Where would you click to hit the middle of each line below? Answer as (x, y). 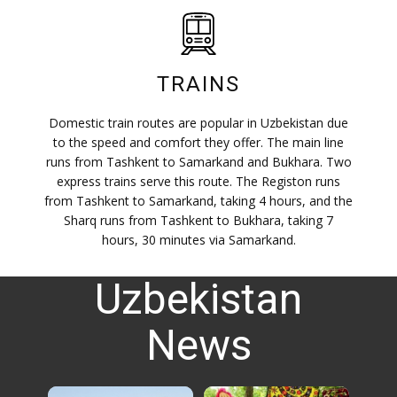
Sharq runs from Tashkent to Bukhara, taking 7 (198, 220)
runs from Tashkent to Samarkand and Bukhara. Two (198, 162)
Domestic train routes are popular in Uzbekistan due (198, 123)
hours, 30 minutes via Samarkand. (198, 240)
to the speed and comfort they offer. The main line (198, 142)
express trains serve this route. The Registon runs (198, 181)
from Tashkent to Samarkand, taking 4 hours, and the (198, 201)
